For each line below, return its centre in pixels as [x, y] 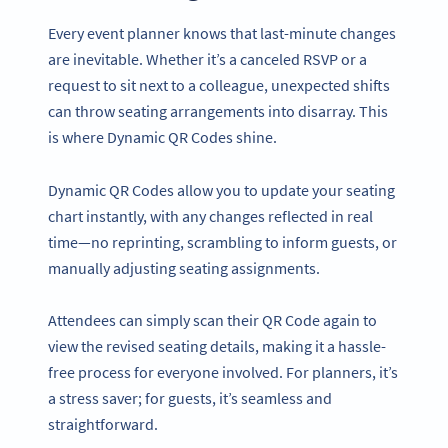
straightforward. [103, 424]
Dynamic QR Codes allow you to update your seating [221, 189]
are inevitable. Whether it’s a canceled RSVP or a [207, 58]
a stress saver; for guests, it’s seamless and [190, 398]
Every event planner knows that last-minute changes [222, 32]
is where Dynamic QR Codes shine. [162, 136]
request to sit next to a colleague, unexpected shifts [219, 84]
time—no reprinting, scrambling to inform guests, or [222, 241]
